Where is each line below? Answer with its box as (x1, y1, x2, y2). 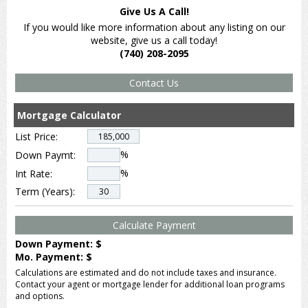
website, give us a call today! (91, 34, 217, 47)
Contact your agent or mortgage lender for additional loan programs (15, 278, 285, 291)
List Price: (15, 130, 58, 143)
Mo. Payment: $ (15, 250, 92, 264)
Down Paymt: (15, 148, 76, 162)
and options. (15, 290, 65, 302)
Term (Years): (15, 185, 75, 199)
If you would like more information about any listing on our (23, 21, 285, 34)
